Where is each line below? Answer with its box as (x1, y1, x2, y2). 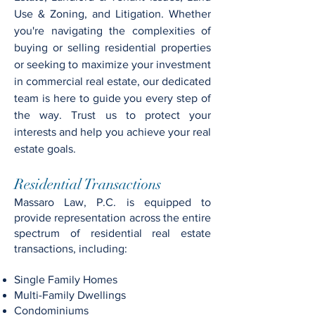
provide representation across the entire (14, 212, 211, 224)
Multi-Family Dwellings (14, 289, 129, 301)
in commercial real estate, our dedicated (14, 75, 211, 87)
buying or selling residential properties (14, 41, 211, 53)
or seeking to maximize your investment (14, 58, 211, 70)
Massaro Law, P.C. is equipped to (14, 196, 211, 208)
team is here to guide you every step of (14, 92, 211, 104)
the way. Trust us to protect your (14, 109, 211, 121)
